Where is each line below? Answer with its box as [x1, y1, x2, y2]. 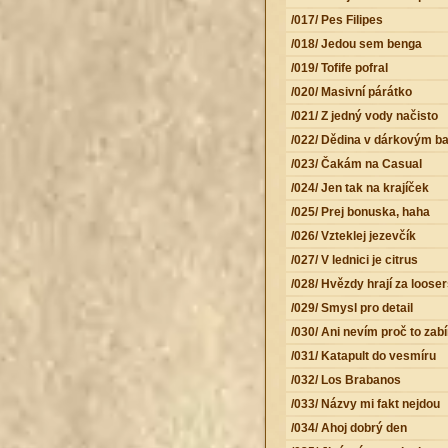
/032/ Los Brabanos [290, 372, 401, 387]
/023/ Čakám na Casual [290, 156, 422, 171]
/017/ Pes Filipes [290, 12, 383, 27]
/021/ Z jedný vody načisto [290, 108, 438, 123]
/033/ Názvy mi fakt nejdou [290, 396, 440, 411]
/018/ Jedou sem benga [290, 36, 422, 51]
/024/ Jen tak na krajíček [290, 180, 429, 195]
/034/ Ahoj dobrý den [290, 420, 407, 435]
